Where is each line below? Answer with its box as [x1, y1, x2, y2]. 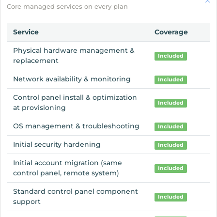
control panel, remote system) [13, 168, 120, 177]
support [13, 197, 41, 206]
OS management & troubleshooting [13, 121, 140, 130]
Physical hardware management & [13, 46, 135, 55]
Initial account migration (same [13, 158, 123, 167]
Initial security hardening [13, 139, 101, 149]
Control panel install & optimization [13, 93, 138, 102]
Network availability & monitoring [13, 74, 131, 83]
